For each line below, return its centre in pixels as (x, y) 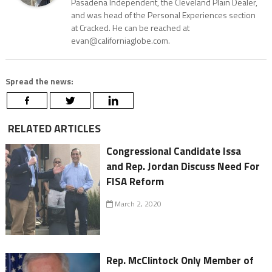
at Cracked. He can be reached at (130, 28)
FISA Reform (135, 182)
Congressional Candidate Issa (174, 151)
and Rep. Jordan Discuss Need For (183, 167)
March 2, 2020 (138, 204)
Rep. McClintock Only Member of (180, 261)
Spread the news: (39, 81)
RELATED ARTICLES (53, 129)
